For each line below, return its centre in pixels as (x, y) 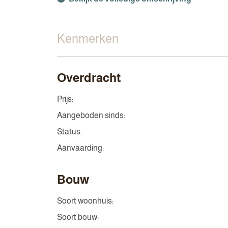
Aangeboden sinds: (91, 115)
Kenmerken (88, 38)
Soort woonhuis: (85, 201)
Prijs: (65, 99)
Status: (69, 132)
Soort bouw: (78, 217)
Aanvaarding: (80, 148)
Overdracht (89, 78)
